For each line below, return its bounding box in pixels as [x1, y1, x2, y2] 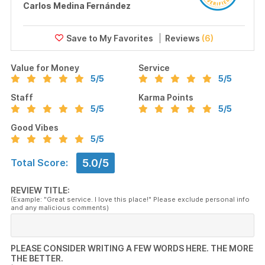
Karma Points [138, 92, 193, 103]
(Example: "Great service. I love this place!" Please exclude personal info [11, 195, 250, 203]
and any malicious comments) [11, 203, 109, 212]
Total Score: [11, 157, 68, 169]
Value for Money [11, 62, 79, 73]
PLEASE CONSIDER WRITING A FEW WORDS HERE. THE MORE [11, 243, 253, 253]
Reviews [163, 33, 202, 43]
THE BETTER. [11, 253, 63, 263]
